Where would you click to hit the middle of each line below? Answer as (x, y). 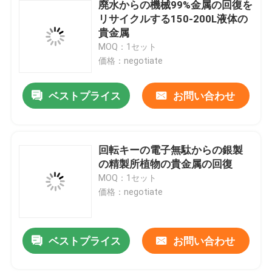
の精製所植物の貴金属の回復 (166, 164)
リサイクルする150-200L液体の (173, 19)
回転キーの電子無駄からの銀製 (171, 150)
